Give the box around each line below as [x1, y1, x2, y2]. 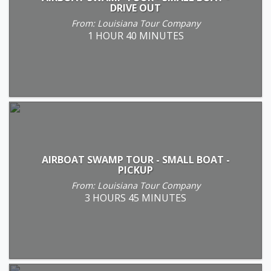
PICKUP [118, 163, 153, 177]
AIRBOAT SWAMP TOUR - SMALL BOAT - [41, 152, 230, 166]
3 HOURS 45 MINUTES [85, 191, 186, 204]
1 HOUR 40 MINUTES [87, 28, 184, 42]
